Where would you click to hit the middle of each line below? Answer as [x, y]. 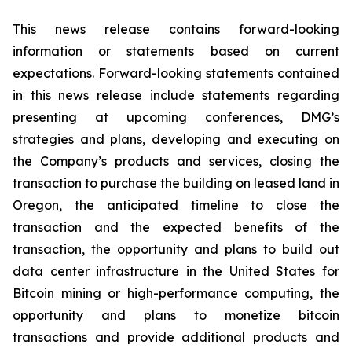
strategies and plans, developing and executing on [176, 139]
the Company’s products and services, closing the [176, 161]
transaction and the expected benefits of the [176, 227]
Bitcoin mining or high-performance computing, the [176, 293]
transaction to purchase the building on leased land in [176, 183]
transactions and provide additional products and [176, 337]
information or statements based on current [176, 51]
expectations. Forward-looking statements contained [176, 73]
